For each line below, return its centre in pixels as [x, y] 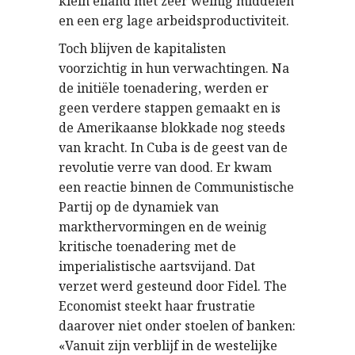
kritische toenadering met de [147, 246]
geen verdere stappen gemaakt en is [170, 108]
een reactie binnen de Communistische [176, 187]
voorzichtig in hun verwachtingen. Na [174, 68]
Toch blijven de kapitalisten [142, 48]
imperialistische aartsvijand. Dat [157, 266]
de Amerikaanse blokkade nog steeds [172, 128]
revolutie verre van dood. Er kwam [165, 167]
